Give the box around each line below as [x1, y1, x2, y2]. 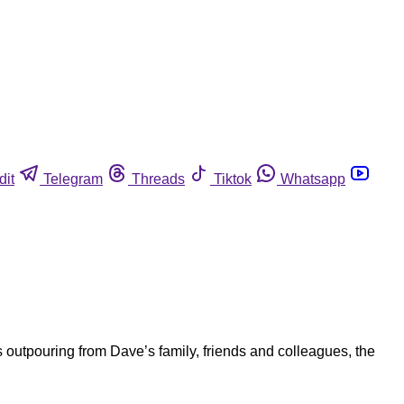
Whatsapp [280, 170, 345, 187]
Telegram [43, 170, 103, 187]
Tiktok [214, 170, 252, 187]
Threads [132, 170, 185, 187]
